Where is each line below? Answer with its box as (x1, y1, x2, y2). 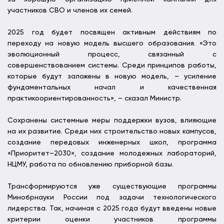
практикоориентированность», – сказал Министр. (7, 95, 181, 102)
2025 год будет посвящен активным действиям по (7, 29, 216, 36)
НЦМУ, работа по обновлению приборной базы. (7, 161, 173, 168)
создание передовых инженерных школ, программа (7, 139, 216, 146)
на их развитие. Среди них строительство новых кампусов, (7, 128, 216, 135)
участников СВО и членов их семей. (7, 7, 132, 14)
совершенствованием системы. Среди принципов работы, (7, 62, 216, 69)
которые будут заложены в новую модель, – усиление (7, 73, 216, 80)
